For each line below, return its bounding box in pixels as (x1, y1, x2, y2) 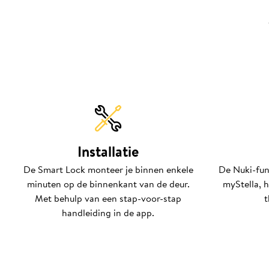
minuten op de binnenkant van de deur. (26, 177, 190, 191)
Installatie (77, 141, 139, 162)
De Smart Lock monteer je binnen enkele (23, 162, 193, 177)
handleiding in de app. (62, 205, 154, 220)
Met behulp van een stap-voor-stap (35, 191, 181, 205)
